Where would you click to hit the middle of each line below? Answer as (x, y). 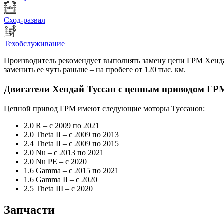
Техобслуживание (34, 44)
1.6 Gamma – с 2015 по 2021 (71, 170)
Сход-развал (25, 20)
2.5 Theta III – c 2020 (58, 188)
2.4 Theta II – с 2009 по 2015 (71, 143)
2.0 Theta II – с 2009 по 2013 (71, 134)
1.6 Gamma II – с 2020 (61, 179)
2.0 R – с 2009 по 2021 (62, 125)
